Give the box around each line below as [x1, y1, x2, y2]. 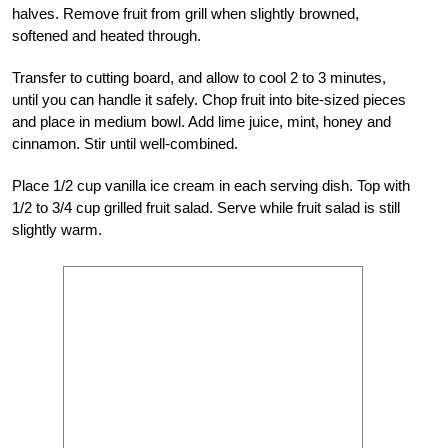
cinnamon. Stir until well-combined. [12, 134, 238, 152]
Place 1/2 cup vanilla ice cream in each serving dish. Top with [12, 176, 410, 194]
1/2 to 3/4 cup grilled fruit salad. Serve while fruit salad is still [12, 198, 400, 216]
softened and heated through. [12, 26, 201, 44]
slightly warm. [12, 220, 102, 238]
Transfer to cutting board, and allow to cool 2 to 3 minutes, [12, 68, 386, 86]
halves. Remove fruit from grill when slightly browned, [12, 4, 359, 22]
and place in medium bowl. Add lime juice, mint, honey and [12, 112, 391, 130]
